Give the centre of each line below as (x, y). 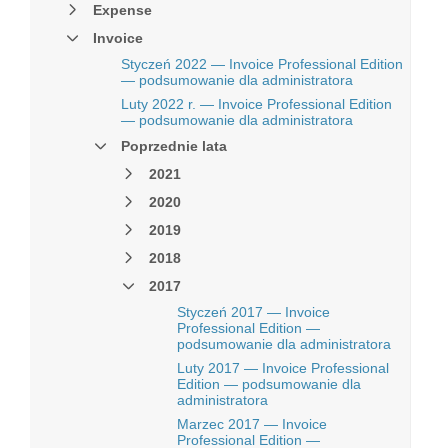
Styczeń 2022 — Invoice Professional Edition (262, 64)
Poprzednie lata (174, 146)
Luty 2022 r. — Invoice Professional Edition (256, 104)
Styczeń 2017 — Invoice (253, 312)
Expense (122, 10)
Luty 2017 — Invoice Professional (283, 368)
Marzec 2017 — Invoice (252, 424)
